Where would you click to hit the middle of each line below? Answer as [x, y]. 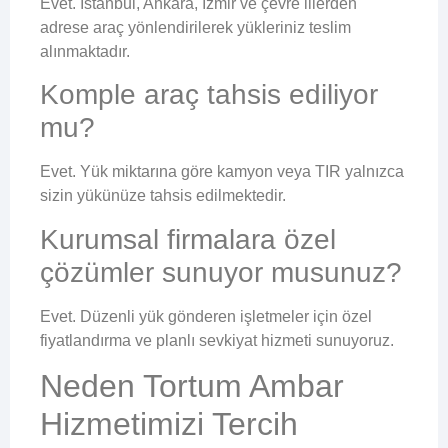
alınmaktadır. [85, 51]
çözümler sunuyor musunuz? [221, 272]
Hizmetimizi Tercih [169, 424]
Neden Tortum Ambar [192, 386]
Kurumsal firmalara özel [188, 239]
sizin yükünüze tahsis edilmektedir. [163, 196]
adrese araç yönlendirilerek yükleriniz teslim [195, 27]
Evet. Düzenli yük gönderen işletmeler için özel [206, 316]
